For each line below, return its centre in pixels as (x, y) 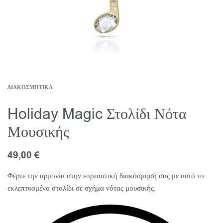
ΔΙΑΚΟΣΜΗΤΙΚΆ (30, 88)
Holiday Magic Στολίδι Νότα (97, 114)
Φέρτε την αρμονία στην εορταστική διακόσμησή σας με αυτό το (106, 176)
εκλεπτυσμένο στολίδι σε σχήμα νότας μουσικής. (82, 188)
